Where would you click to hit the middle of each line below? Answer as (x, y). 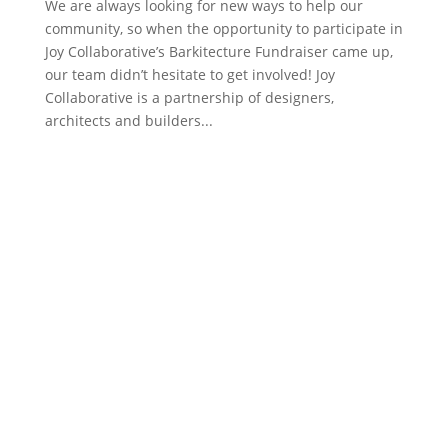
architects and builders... (128, 121)
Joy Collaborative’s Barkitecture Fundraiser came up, (218, 52)
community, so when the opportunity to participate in (223, 29)
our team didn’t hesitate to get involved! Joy (189, 75)
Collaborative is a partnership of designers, (189, 98)
